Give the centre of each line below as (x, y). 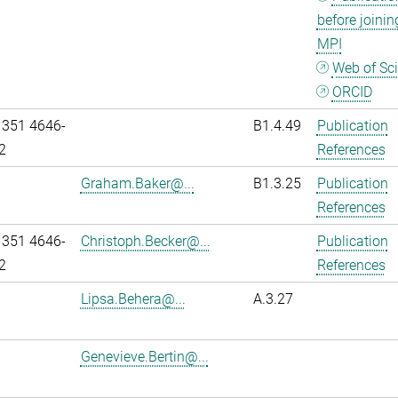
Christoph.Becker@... (145, 241)
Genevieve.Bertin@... (144, 357)
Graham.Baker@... (137, 183)
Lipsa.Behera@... (133, 299)
